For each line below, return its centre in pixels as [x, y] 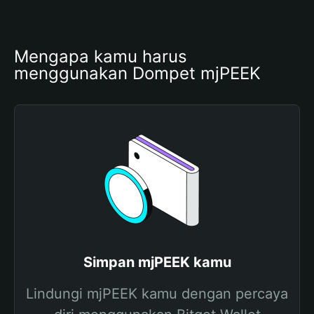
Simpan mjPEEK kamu [157, 262]
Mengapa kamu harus [101, 56]
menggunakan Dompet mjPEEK [137, 73]
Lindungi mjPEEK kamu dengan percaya [157, 294]
